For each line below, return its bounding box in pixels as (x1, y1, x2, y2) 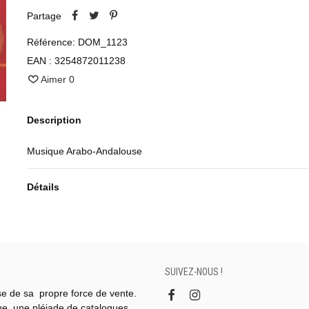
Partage (26, 10, 61, 22)
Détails (26, 181, 59, 193)
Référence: (26, 37, 75, 48)
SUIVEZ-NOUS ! (165, 266, 223, 277)
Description (26, 114, 81, 126)
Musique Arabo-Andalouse (26, 146, 142, 157)
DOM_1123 (77, 37, 128, 48)
